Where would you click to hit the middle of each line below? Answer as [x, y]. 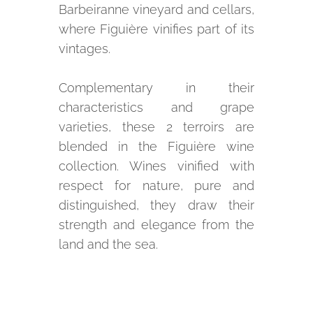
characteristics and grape [156, 108]
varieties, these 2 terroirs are [156, 127]
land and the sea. [108, 245]
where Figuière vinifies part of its [156, 29]
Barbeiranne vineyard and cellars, [156, 10]
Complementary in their [156, 88]
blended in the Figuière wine [156, 147]
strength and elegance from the [156, 225]
